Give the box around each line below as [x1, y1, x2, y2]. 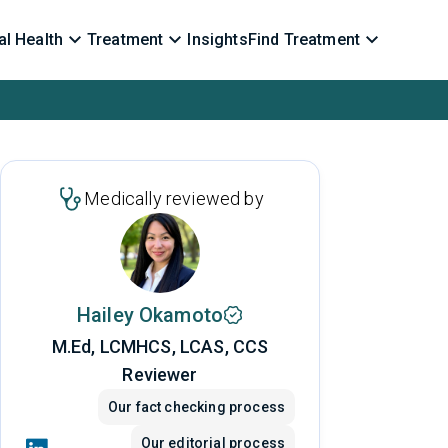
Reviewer [122, 364, 198, 385]
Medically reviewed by [84, 188, 264, 209]
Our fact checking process [108, 399, 285, 415]
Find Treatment [247, 30, 360, 49]
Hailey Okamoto [76, 303, 224, 327]
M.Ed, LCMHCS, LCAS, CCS [51, 336, 269, 357]
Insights [187, 30, 248, 49]
